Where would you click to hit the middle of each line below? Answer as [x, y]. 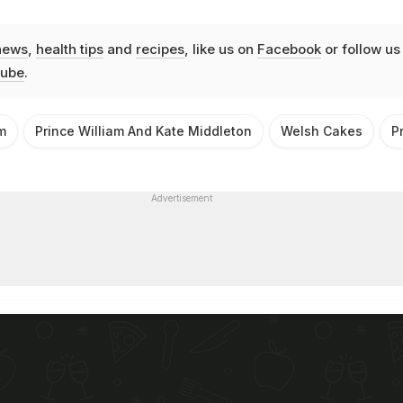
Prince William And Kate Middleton [143, 131]
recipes [160, 49]
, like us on [220, 49]
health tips [69, 49]
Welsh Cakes [322, 131]
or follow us [360, 49]
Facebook [289, 49]
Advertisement [181, 198]
